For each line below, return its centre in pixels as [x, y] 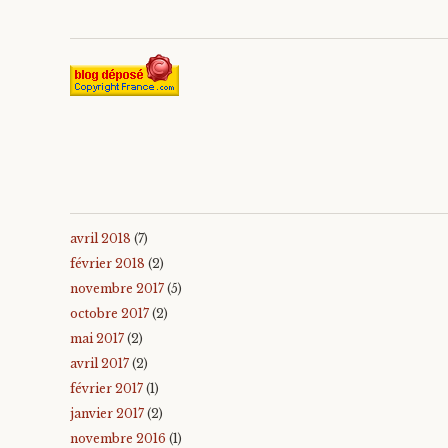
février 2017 [106, 388]
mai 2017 [97, 338]
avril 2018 [100, 238]
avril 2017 [99, 363]
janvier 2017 [107, 413]
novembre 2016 [118, 438]
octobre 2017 [109, 313]
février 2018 [107, 263]
